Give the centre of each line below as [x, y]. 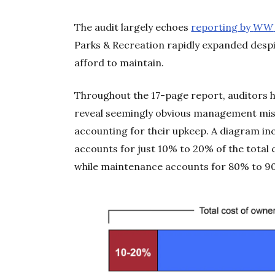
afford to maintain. [119, 62]
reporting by [222, 27]
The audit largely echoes [133, 27]
